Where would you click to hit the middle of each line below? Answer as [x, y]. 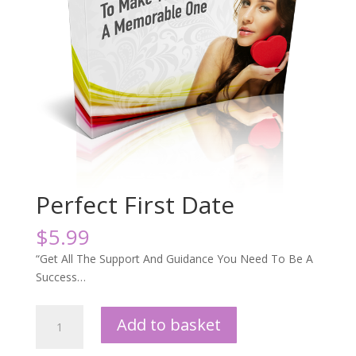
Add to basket [168, 324]
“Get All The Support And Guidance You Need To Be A [174, 258]
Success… [60, 277]
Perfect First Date [135, 204]
